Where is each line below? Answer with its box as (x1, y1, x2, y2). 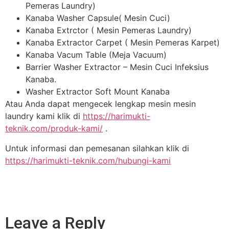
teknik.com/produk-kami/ (5, 123, 103, 134)
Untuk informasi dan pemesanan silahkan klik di (5, 143, 189, 153)
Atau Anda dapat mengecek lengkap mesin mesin (5, 99, 196, 109)
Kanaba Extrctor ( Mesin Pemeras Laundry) (26, 25, 192, 36)
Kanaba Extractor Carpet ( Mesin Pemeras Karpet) (26, 37, 220, 48)
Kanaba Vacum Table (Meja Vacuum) (26, 50, 167, 60)
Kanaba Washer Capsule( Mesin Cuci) (26, 13, 170, 24)
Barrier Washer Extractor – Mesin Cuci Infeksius (26, 62, 209, 73)
